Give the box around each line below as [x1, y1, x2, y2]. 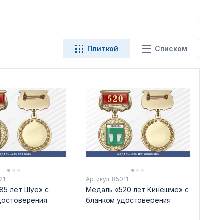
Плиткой [87, 44, 118, 53]
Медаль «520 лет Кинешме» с [85, 185, 189, 193]
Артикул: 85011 [85, 175, 128, 183]
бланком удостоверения [85, 195, 171, 204]
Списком [155, 44, 187, 53]
